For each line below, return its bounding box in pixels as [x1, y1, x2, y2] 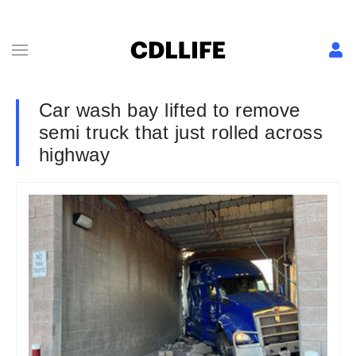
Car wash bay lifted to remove [39, 99, 300, 121]
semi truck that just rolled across [39, 122, 323, 143]
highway [39, 144, 116, 165]
